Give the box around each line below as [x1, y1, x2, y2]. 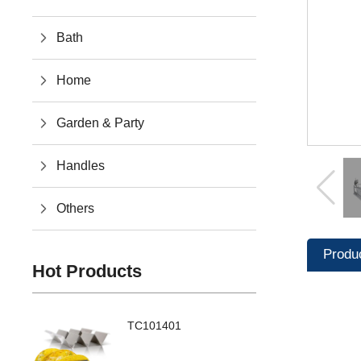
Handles [56, 159, 106, 173]
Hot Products [32, 261, 143, 282]
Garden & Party [56, 116, 145, 131]
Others [56, 201, 95, 216]
